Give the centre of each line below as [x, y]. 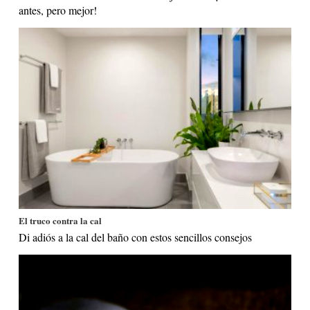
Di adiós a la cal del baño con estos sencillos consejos [136, 237]
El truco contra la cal [61, 221]
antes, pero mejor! [58, 10]
